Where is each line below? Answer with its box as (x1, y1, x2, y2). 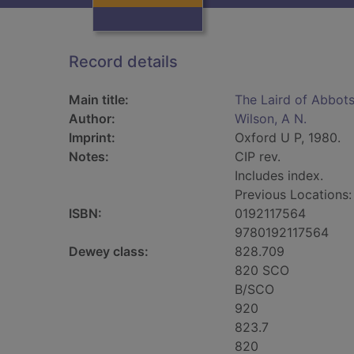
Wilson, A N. (235, 111, 307, 126)
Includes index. (235, 168, 323, 183)
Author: (69, 111, 115, 126)
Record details (69, 52, 178, 71)
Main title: (69, 92, 129, 107)
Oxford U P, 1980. (235, 130, 341, 145)
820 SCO (235, 262, 289, 278)
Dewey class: (69, 243, 149, 259)
